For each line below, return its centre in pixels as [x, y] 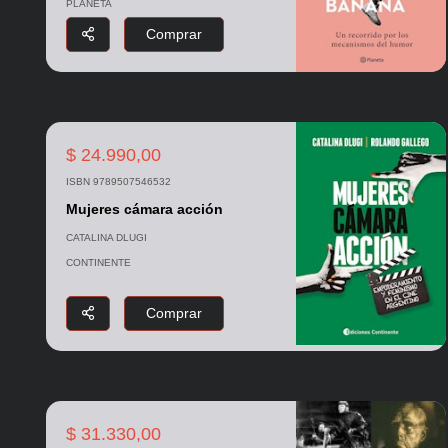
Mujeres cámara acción [144, 209]
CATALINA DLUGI [106, 238]
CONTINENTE [98, 263]
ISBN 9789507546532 [118, 182]
